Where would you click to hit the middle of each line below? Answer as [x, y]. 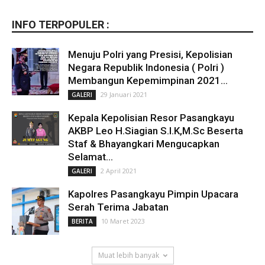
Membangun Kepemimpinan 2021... [148, 81]
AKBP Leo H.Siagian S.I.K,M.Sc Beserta [156, 131]
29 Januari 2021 [124, 95]
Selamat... [91, 157]
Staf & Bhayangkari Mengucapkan [144, 144]
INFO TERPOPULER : [61, 25]
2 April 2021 [119, 171]
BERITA [82, 222]
